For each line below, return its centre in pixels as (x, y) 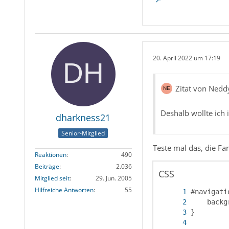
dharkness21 (83, 118)
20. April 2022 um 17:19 (186, 58)
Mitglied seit (52, 178)
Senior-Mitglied (83, 133)
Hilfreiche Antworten (64, 190)
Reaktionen (50, 154)
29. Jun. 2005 (113, 178)
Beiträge (47, 166)
